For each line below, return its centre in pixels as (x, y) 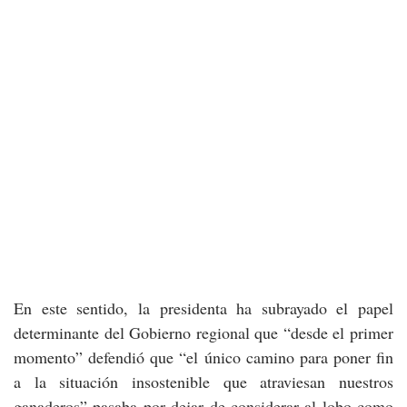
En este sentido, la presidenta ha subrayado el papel (203, 308)
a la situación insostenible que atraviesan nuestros (203, 382)
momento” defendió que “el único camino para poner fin (203, 357)
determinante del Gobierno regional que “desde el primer (203, 333)
